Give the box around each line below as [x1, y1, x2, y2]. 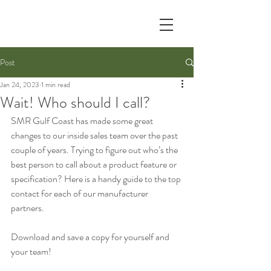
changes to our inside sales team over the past [11, 128, 180, 142]
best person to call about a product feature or [11, 157, 178, 171]
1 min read [41, 79, 70, 90]
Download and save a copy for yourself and [11, 230, 171, 244]
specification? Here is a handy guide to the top [11, 172, 183, 186]
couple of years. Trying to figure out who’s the [11, 143, 180, 157]
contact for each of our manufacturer [11, 186, 150, 200]
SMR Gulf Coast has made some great [11, 114, 155, 128]
